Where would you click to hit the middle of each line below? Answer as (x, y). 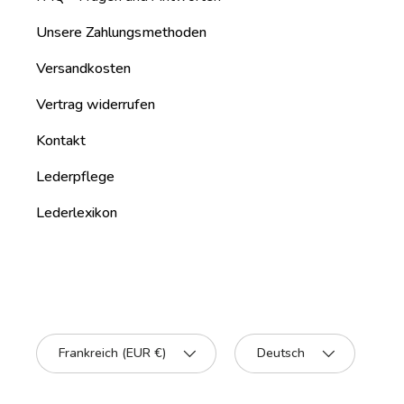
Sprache (260, 344)
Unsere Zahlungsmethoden (121, 33)
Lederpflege (75, 177)
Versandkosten (83, 69)
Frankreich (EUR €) (112, 353)
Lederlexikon (77, 213)
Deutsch (281, 353)
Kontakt (61, 141)
